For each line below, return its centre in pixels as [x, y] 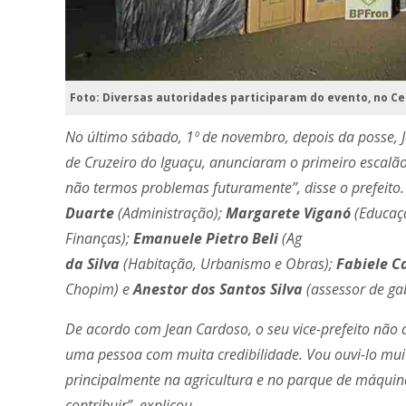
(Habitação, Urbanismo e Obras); [228, 264]
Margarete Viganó [288, 213]
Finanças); [99, 239]
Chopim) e [99, 290]
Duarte [90, 213]
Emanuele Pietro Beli [206, 239]
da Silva [92, 264]
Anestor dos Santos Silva [218, 290]
